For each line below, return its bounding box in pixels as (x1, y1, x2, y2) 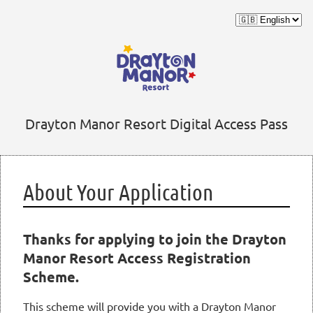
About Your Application (23, 178, 213, 206)
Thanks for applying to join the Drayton (23, 230, 286, 249)
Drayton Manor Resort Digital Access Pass (25, 115, 288, 133)
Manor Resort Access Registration (23, 249, 251, 268)
